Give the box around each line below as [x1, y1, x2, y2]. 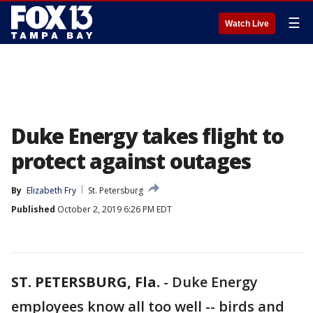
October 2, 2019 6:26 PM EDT [55, 203, 172, 215]
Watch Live [225, 19, 269, 29]
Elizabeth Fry [27, 184, 76, 196]
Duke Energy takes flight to [11, 122, 284, 150]
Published [11, 203, 55, 215]
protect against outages [11, 147, 251, 175]
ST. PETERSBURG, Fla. [11, 272, 160, 291]
